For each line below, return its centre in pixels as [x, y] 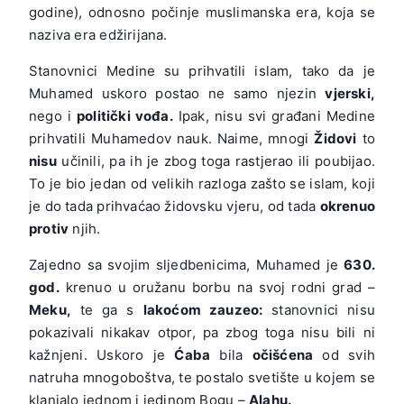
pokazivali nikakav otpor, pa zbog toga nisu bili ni [202, 332]
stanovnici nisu [319, 309]
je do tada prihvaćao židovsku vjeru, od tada [174, 206]
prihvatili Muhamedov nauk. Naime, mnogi [172, 138]
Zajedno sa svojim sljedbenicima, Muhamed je [187, 264]
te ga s [107, 309]
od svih [344, 354]
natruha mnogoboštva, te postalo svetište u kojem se [202, 377]
